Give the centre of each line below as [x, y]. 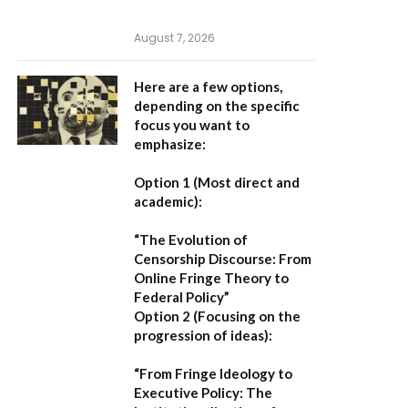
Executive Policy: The [203, 393]
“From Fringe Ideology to [213, 373]
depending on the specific [217, 106]
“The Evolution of [191, 240]
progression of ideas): [203, 335]
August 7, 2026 [174, 38]
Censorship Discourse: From [223, 259]
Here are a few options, [208, 87]
